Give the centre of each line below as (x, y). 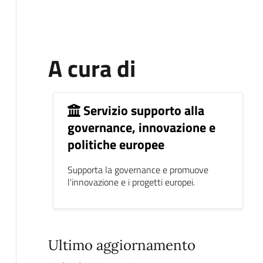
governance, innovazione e (141, 128)
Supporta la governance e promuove (138, 170)
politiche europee (116, 145)
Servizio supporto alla (144, 111)
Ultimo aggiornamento (122, 245)
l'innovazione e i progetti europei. (131, 182)
